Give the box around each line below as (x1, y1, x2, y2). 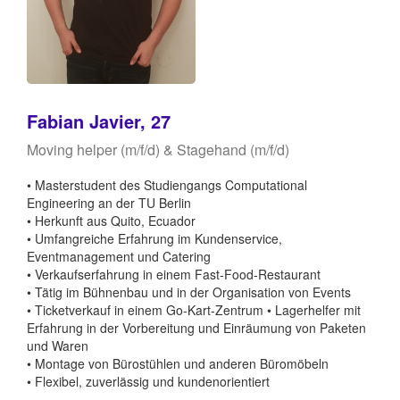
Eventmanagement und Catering (27, 246, 211, 265)
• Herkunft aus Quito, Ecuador (27, 211, 196, 229)
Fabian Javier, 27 (27, 107, 171, 134)
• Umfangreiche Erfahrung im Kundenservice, (27, 229, 282, 247)
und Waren (27, 336, 88, 354)
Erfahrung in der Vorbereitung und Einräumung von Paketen (27, 318, 366, 337)
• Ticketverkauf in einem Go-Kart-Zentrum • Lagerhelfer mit (27, 300, 361, 319)
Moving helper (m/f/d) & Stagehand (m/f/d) (27, 138, 289, 160)
